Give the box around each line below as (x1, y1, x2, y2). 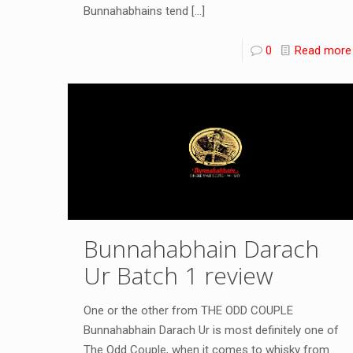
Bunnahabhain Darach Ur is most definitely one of (83, 322, 339, 337)
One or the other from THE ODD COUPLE (83, 303, 293, 318)
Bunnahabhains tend (83, 4, 188, 19)
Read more (294, 43, 351, 58)
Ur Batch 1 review (83, 258, 273, 292)
